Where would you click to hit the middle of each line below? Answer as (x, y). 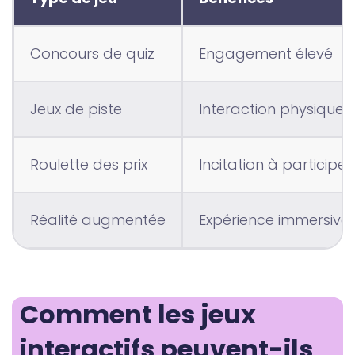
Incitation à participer (275, 165)
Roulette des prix (89, 165)
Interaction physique (271, 109)
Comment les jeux (138, 315)
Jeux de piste (76, 109)
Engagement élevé (266, 54)
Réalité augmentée (98, 220)
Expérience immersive (274, 220)
